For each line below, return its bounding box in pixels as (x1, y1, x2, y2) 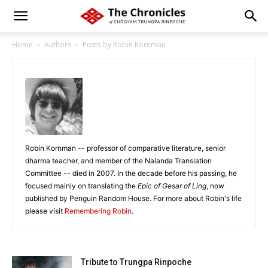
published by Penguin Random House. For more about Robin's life (25, 194, 242, 203)
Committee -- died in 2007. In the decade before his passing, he (25, 169, 237, 178)
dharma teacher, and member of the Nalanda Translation (25, 156, 212, 165)
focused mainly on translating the (25, 181, 138, 190)
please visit (25, 206, 65, 215)
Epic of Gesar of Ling (138, 181, 206, 190)
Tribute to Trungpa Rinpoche (81, 257, 191, 267)
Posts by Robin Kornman (83, 39, 166, 50)
